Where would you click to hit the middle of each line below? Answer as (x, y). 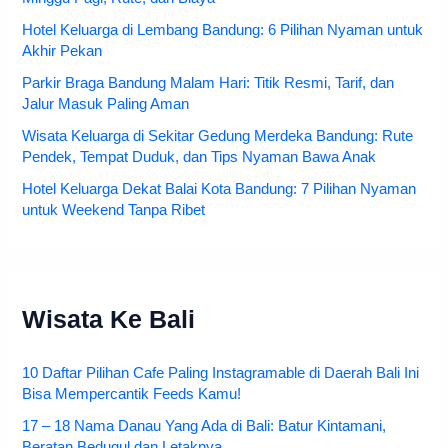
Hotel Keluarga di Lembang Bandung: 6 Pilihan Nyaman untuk (223, 30)
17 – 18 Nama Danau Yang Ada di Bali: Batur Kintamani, (204, 426)
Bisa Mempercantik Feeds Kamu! (132, 394)
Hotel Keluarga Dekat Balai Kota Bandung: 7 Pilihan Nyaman (219, 189)
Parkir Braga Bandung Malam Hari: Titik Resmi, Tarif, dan (208, 83)
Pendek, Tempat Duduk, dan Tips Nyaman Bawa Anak (199, 157)
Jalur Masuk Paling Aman (106, 104)
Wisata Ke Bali (109, 320)
